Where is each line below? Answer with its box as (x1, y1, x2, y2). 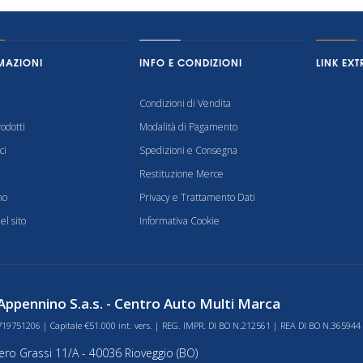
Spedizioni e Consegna (139, 143, 238, 158)
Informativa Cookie (139, 214, 220, 228)
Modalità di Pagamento (139, 120, 238, 135)
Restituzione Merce (139, 167, 224, 181)
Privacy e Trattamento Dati (139, 190, 256, 205)
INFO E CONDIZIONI (139, 54, 243, 70)
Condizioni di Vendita (139, 96, 232, 111)
